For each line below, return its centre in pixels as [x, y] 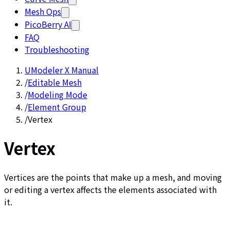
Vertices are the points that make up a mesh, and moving [113, 177]
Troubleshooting [57, 49]
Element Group [57, 107]
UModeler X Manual [62, 70]
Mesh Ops [43, 11]
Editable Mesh [55, 82]
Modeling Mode [57, 94]
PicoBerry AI [48, 24]
